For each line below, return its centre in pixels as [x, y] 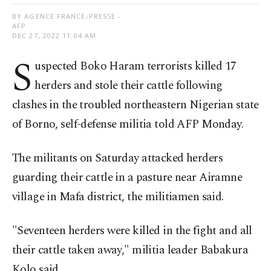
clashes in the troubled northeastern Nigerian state [135, 105]
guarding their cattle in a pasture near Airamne [127, 178]
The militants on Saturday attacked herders [118, 158]
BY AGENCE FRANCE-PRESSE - [67, 16]
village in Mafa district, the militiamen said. [118, 197]
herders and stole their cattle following [129, 86]
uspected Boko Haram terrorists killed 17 [135, 67]
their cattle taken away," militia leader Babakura [130, 250]
